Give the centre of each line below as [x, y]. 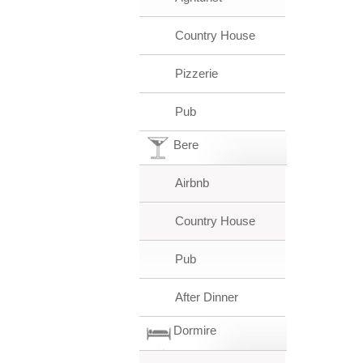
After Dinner [207, 297]
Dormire [195, 330]
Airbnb [192, 183]
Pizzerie [196, 73]
